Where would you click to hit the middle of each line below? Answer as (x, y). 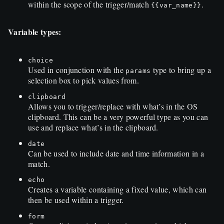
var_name (176, 5)
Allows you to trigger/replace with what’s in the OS (113, 106)
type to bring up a (181, 70)
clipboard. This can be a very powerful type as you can (118, 117)
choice (40, 60)
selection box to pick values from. (83, 80)
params (138, 71)
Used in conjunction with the (77, 70)
